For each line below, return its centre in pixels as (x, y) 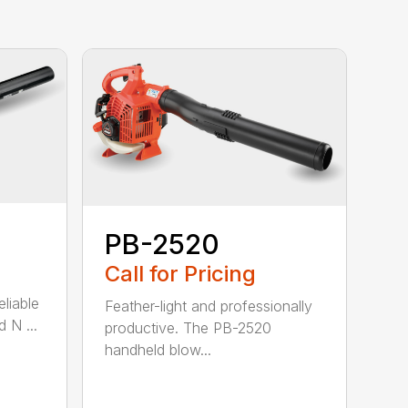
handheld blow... (158, 350)
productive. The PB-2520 (189, 328)
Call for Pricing (181, 274)
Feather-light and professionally (209, 306)
